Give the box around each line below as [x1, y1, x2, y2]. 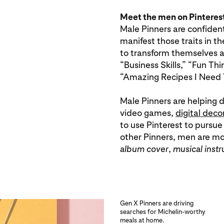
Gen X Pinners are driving [120, 199, 193, 207]
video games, [120, 107, 175, 118]
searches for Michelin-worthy [120, 208, 205, 216]
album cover [120, 143, 168, 154]
